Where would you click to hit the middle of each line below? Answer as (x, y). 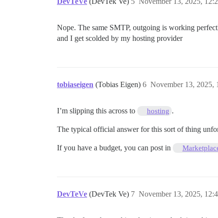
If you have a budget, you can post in (115, 148)
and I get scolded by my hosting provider (120, 38)
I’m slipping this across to (97, 111)
